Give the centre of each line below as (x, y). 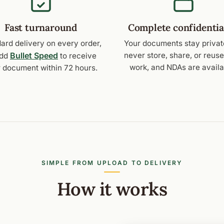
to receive (77, 56)
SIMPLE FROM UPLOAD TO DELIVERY (112, 163)
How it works (112, 189)
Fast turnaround (41, 28)
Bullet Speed (34, 56)
